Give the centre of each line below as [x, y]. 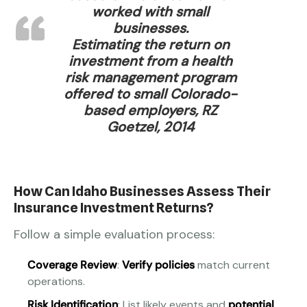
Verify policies [158, 265]
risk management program [150, 78]
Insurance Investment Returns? [114, 208]
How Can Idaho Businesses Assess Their [142, 192]
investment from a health [151, 61]
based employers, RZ [151, 111]
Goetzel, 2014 [151, 127]
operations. [56, 282]
